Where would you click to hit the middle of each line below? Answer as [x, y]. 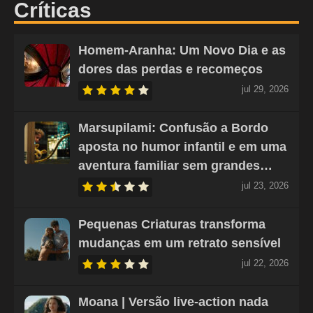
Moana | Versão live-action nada [173, 301]
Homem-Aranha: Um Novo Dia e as [182, 50]
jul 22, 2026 [265, 263]
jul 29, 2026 [265, 89]
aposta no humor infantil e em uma [182, 146]
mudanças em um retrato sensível [180, 243]
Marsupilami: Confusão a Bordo [173, 128]
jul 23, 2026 [265, 185]
